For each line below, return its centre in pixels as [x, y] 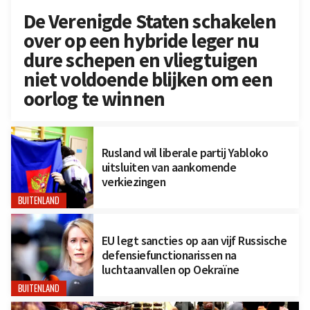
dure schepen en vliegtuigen [140, 60]
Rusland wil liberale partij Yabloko [185, 153]
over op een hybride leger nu [141, 40]
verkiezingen [134, 182]
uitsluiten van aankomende [169, 167]
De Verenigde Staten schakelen [149, 21]
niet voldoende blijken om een [148, 79]
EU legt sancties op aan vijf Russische [194, 241]
